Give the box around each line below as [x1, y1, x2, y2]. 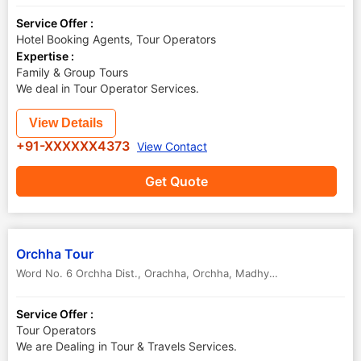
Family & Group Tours [16, 65, 128, 79]
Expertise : [16, 49, 74, 63]
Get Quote [145, 173, 208, 189]
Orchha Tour [16, 246, 93, 262]
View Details [29, 116, 103, 130]
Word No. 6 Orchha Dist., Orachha [16, 267, 186, 280]
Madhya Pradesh [235, 267, 269, 280]
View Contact [137, 139, 207, 153]
